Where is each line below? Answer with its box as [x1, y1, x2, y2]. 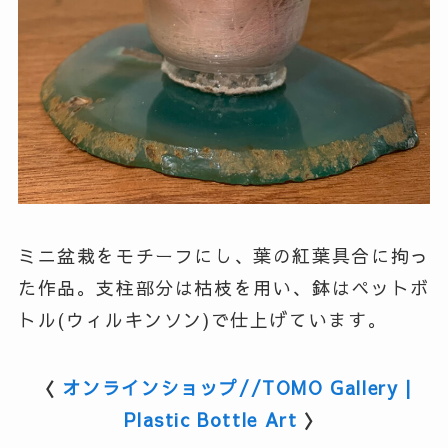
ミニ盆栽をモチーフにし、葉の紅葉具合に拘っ [17, 242, 430, 268]
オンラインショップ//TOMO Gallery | [62, 374, 412, 400]
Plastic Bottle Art [124, 406, 298, 432]
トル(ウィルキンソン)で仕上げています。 [17, 306, 388, 332]
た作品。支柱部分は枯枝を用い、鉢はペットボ [17, 274, 430, 300]
